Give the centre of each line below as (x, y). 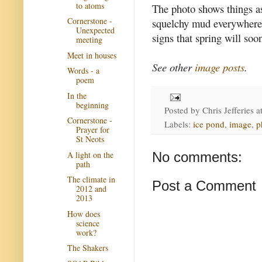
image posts (220, 67)
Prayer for (92, 130)
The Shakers (87, 248)
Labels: (178, 124)
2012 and (91, 189)
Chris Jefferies (228, 110)
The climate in (91, 179)
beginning (92, 105)
